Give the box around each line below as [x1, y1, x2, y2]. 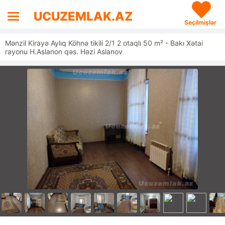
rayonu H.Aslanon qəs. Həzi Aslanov [5, 47, 123, 56]
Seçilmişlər [184, 19, 216, 26]
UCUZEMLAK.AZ [34, 9, 133, 24]
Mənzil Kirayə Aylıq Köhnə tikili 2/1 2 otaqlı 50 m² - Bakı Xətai [5, 39, 203, 47]
